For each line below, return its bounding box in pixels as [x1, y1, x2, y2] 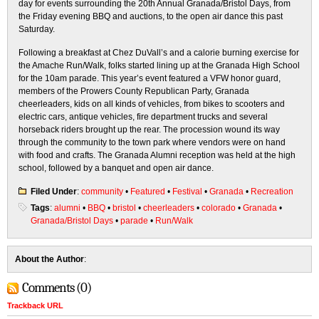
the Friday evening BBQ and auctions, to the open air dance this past [19, 11, 283, 21]
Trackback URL [7, 301, 63, 310]
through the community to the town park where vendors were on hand [19, 137, 286, 147]
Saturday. [19, 24, 55, 34]
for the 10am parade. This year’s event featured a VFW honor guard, [19, 73, 281, 83]
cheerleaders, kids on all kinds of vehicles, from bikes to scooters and [19, 99, 285, 109]
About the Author [15, 254, 84, 264]
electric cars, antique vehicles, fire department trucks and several [19, 112, 268, 122]
